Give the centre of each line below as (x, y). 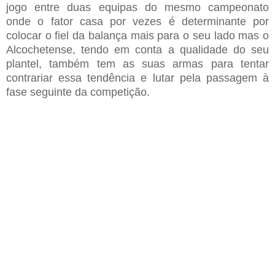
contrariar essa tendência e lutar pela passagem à (137, 78)
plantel (22, 64)
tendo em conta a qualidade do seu (172, 50)
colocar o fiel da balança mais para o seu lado (122, 36)
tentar (255, 64)
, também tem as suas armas (125, 64)
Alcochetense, (41, 50)
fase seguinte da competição (76, 92)
